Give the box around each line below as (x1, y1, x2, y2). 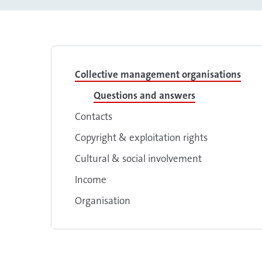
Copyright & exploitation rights (75, 131, 208, 144)
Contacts (75, 110, 112, 123)
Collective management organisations (75, 68, 241, 81)
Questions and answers (94, 89, 195, 102)
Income (75, 173, 106, 186)
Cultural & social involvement (75, 152, 202, 165)
